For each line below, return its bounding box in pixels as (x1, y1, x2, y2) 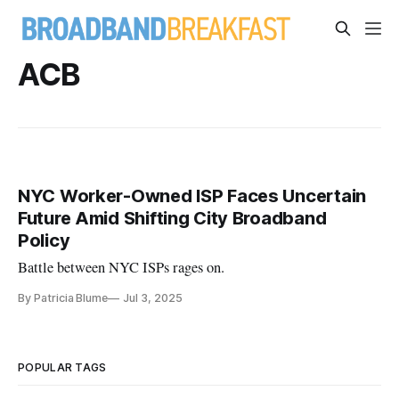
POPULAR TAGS (18, 361, 107, 375)
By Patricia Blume (18, 291, 109, 305)
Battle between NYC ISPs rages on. (18, 257, 225, 278)
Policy (18, 230, 70, 252)
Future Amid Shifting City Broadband (18, 208, 327, 230)
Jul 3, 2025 (123, 291, 183, 305)
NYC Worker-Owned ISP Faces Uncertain (18, 185, 366, 208)
